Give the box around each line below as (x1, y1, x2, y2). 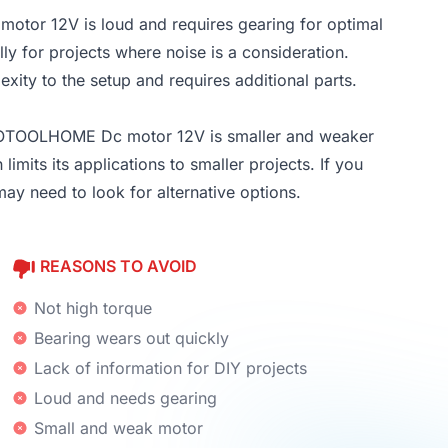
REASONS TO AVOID (40, 256, 197, 276)
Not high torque (34, 297, 152, 318)
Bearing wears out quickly (34, 327, 229, 348)
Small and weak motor (34, 417, 203, 438)
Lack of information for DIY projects (34, 357, 307, 378)
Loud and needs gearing (34, 387, 217, 408)
